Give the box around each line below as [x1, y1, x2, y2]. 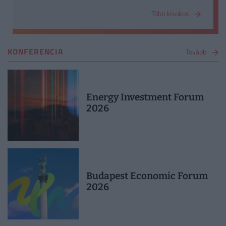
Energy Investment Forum [86, 91, 204, 103]
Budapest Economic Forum [86, 170, 208, 182]
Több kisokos [151, 8, 191, 19]
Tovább [186, 46, 206, 58]
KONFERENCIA [8, 45, 64, 58]
